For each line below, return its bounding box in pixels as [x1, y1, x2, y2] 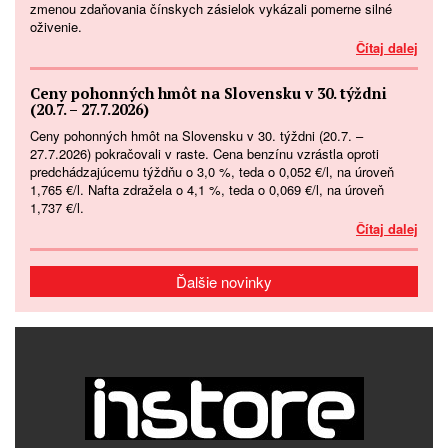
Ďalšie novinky [176, 270, 272, 292]
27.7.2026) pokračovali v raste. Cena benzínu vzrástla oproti [30, 143, 379, 163]
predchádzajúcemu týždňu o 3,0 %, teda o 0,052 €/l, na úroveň [30, 161, 394, 181]
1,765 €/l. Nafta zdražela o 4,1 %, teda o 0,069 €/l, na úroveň [30, 179, 384, 199]
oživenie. [30, 16, 82, 36]
